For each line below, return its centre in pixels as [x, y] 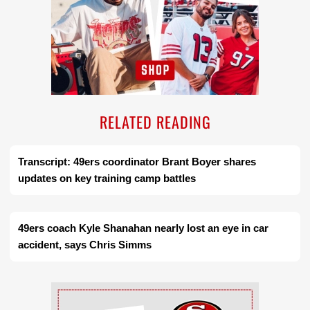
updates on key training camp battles [107, 179]
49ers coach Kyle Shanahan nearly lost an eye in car [143, 228]
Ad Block [155, 290]
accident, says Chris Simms [85, 245]
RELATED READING [155, 122]
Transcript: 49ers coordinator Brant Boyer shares [137, 162]
